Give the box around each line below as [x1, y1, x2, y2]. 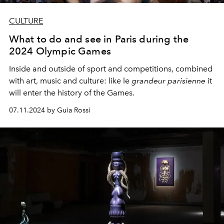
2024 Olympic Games [9, 44, 111, 57]
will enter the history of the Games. [9, 87, 134, 97]
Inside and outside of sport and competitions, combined [9, 63, 212, 73]
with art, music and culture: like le [9, 75, 131, 85]
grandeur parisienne [131, 75, 205, 85]
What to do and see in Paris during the [9, 32, 189, 45]
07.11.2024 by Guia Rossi [9, 105, 90, 114]
